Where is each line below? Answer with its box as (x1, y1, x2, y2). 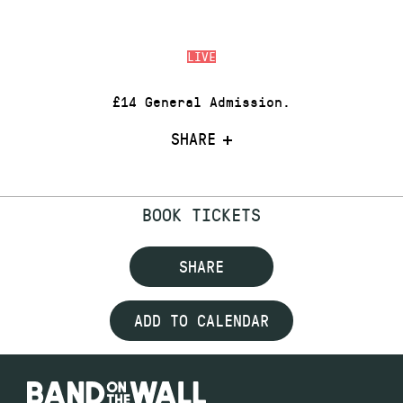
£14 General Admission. (112, 92, 291, 112)
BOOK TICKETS (142, 201, 261, 226)
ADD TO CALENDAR (134, 309, 269, 332)
